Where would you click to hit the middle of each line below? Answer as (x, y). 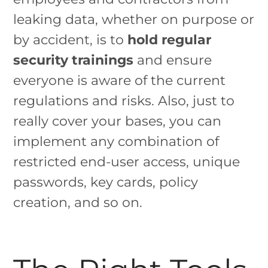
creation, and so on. (78, 202)
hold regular (168, 39)
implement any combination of (116, 141)
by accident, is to (69, 39)
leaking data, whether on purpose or (134, 19)
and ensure (173, 60)
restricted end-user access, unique (127, 161)
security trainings (74, 60)
